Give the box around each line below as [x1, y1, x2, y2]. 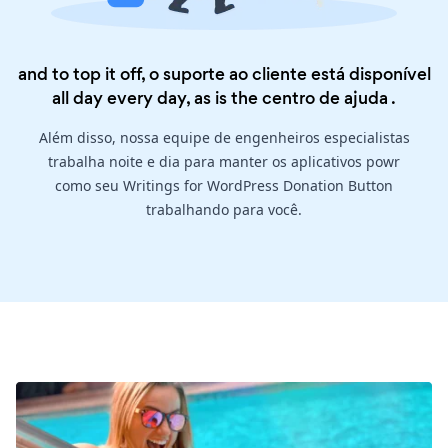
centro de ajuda [262, 86, 388, 111]
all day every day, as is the [52, 86, 262, 111]
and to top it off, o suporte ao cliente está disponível [17, 62, 431, 87]
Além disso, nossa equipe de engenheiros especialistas [38, 128, 410, 148]
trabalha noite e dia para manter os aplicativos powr [48, 152, 400, 172]
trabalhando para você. [146, 200, 302, 220]
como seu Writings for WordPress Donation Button [55, 176, 393, 196]
